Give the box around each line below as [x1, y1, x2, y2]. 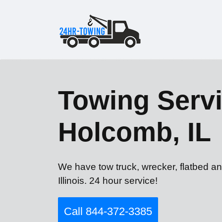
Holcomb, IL [58, 117, 211, 147]
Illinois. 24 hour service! [58, 175, 158, 186]
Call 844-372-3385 [64, 205, 152, 218]
